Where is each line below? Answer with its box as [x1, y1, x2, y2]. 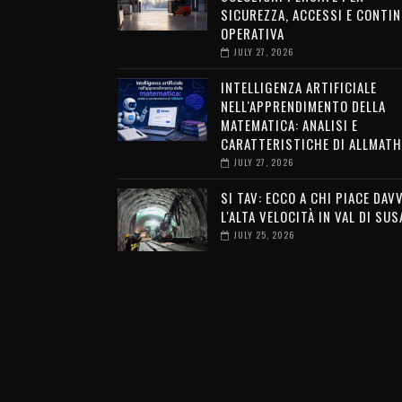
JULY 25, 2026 [233, 228, 294, 241]
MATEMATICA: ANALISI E [220, 115, 358, 135]
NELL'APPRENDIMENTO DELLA [220, 96, 386, 116]
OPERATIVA [220, 23, 284, 43]
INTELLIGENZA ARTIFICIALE [220, 77, 377, 97]
